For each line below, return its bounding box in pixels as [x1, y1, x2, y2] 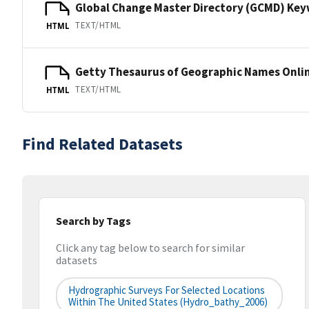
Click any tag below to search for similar [56, 241, 245, 255]
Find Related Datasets [22, 133, 183, 154]
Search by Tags [56, 214, 131, 228]
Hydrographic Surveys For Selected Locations [68, 283, 265, 297]
